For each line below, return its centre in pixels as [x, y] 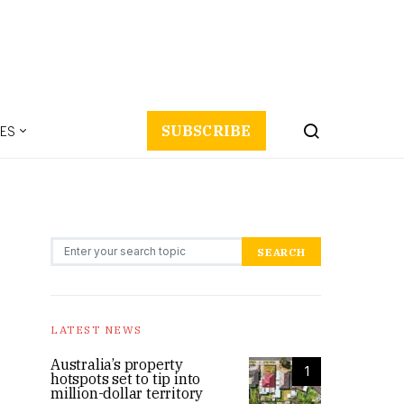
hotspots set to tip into [126, 379]
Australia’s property [117, 365]
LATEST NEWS [96, 330]
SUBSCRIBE [206, 131]
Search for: [72, 245]
